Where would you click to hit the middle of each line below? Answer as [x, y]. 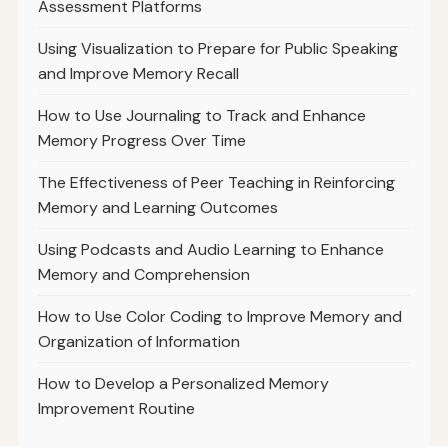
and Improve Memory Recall [138, 74]
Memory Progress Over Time [141, 141]
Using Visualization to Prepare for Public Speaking [217, 49]
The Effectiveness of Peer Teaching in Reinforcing [216, 183]
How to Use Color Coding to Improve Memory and [219, 317]
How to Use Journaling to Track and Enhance [201, 116]
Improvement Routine [116, 409]
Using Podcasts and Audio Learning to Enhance [210, 250]
